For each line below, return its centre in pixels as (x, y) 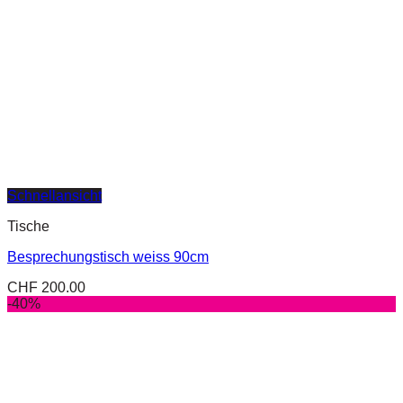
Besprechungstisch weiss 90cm (108, 257)
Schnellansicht (54, 196)
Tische (28, 227)
